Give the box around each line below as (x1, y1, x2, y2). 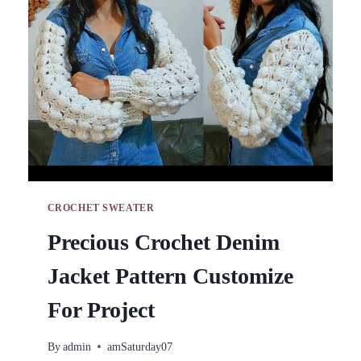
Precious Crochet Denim (47, 230, 280, 255)
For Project (47, 297, 155, 323)
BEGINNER (208, 8, 272, 21)
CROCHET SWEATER (47, 202, 155, 214)
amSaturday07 (106, 340, 172, 353)
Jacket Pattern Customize (47, 263, 293, 289)
